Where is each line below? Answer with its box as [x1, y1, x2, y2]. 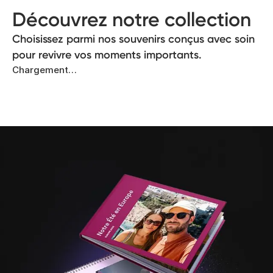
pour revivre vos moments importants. [12, 48, 202, 62]
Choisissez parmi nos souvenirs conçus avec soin [12, 32, 255, 46]
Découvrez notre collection [12, 7, 251, 31]
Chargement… [12, 63, 77, 76]
